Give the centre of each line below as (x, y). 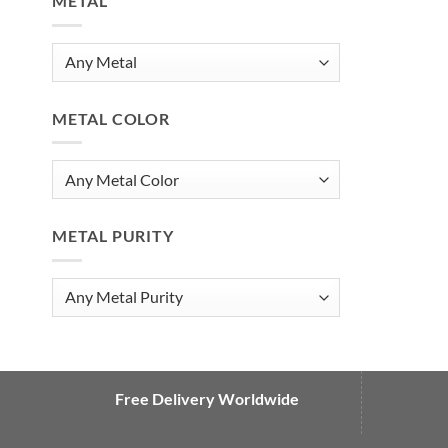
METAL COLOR (111, 118)
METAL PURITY (113, 236)
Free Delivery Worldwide (207, 398)
